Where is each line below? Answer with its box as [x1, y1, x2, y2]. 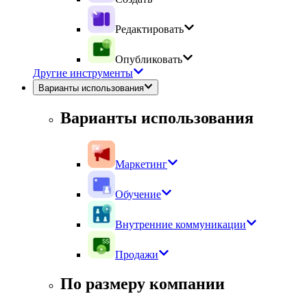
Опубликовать [115, 53, 182, 66]
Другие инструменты [33, 67, 133, 79]
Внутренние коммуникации [115, 219, 246, 231]
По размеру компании [60, 275, 225, 293]
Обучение [115, 188, 161, 201]
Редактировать [115, 23, 184, 36]
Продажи [115, 249, 158, 261]
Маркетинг [115, 158, 167, 171]
